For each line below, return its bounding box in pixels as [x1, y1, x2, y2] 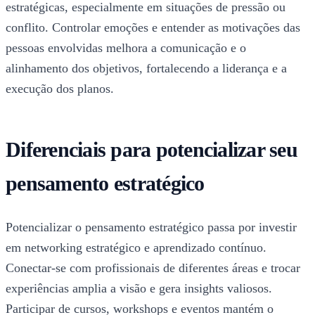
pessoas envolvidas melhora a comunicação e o [6, 41, 246, 56]
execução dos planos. [6, 82, 114, 96]
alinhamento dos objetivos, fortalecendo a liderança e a [6, 61, 287, 76]
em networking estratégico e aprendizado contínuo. [6, 240, 266, 255]
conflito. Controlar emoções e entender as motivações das [6, 20, 300, 35]
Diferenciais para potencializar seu [6, 138, 297, 162]
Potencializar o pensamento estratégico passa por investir [6, 220, 297, 235]
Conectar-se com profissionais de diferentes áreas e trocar [6, 261, 300, 276]
